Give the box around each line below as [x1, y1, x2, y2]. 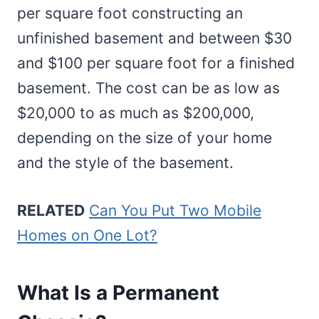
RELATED [17, 202, 85, 220]
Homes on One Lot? [17, 226, 157, 245]
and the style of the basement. [17, 154, 234, 172]
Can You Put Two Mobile [89, 202, 261, 220]
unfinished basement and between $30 [17, 29, 292, 48]
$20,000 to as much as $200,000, [17, 104, 254, 122]
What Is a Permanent [17, 281, 219, 305]
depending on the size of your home [17, 129, 272, 147]
